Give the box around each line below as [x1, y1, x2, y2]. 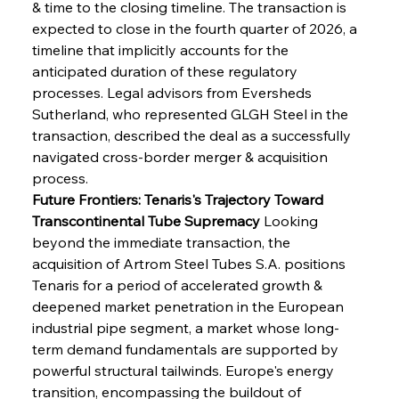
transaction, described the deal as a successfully [31, 126, 354, 144]
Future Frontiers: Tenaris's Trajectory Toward [31, 190, 327, 208]
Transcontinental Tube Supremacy [31, 211, 260, 230]
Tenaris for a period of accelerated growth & [31, 275, 326, 294]
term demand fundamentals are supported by [31, 339, 342, 358]
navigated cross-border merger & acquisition [31, 147, 331, 166]
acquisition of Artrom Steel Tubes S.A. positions [31, 254, 349, 273]
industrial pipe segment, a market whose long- [31, 318, 339, 337]
